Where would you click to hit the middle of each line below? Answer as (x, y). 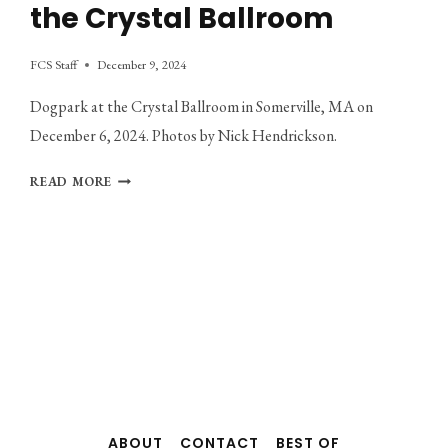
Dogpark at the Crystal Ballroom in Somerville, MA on (202, 107)
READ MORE (71, 182)
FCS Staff (54, 65)
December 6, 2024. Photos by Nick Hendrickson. (184, 136)
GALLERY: (143, 200)
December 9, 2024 (142, 65)
